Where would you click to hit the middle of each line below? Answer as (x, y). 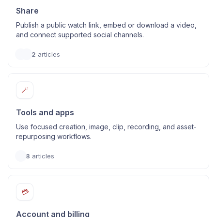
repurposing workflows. (54, 136)
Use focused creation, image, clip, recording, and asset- (106, 127)
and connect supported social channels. (80, 35)
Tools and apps (45, 112)
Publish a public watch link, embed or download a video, (106, 25)
